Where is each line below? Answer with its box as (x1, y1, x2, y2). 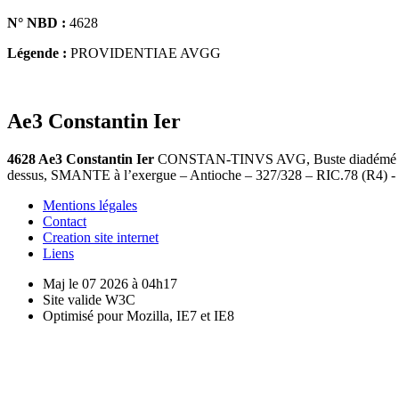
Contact (43, 213, 86, 229)
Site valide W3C (43, 291, 135, 307)
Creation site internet (43, 229, 159, 245)
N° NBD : (7, 14, 66, 30)
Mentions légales (43, 197, 137, 213)
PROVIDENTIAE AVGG (67, 45, 221, 61)
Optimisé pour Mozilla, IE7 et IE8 (43, 307, 234, 323)
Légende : (7, 45, 67, 61)
